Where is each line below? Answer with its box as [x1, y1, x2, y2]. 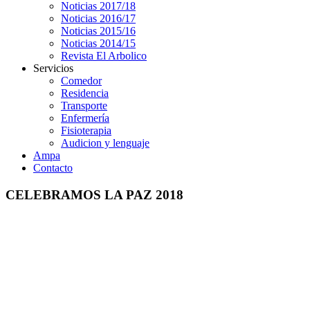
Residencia [61, 87, 109, 99]
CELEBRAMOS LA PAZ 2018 [6, 187, 183, 202]
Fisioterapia [61, 125, 111, 136]
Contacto [33, 162, 73, 174]
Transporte [61, 100, 107, 111]
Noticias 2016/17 [61, 12, 136, 24]
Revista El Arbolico [61, 50, 147, 62]
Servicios [33, 62, 73, 74]
